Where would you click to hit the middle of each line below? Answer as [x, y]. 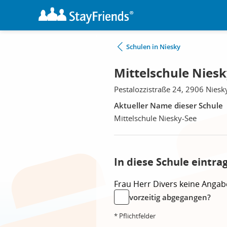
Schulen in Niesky [153, 47]
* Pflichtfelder [135, 216]
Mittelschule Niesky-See [155, 118]
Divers [166, 184]
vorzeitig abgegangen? [170, 197]
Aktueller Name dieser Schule [168, 105]
